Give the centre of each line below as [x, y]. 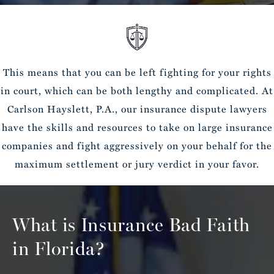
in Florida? [58, 249]
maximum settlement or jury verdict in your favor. [137, 164]
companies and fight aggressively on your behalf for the [137, 146]
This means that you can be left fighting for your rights [137, 72]
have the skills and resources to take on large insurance [137, 127]
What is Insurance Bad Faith [131, 225]
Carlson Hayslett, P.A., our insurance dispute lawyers [137, 109]
